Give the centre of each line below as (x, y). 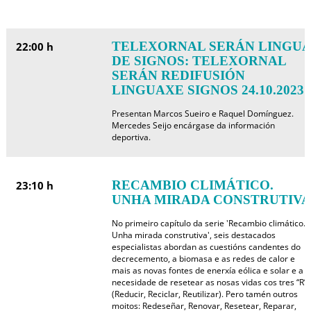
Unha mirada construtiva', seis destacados (193, 235)
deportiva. (131, 137)
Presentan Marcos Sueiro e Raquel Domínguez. (202, 114)
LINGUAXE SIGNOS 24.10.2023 (208, 90)
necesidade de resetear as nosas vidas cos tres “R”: (210, 282)
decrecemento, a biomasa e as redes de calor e (203, 259)
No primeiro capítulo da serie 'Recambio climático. (208, 223)
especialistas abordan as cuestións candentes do (206, 247)
